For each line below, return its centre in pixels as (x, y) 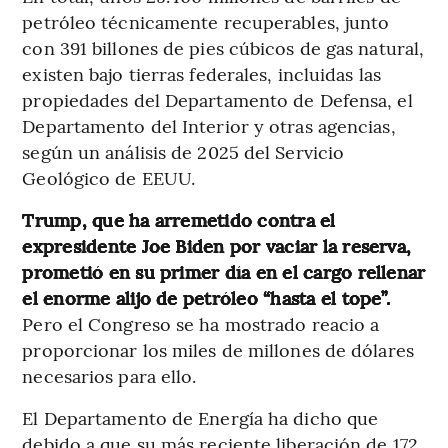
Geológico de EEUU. (109, 177)
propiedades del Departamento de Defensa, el (217, 99)
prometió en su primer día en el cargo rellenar (224, 271)
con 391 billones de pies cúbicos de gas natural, (223, 47)
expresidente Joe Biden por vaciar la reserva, (217, 245)
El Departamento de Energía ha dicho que (200, 417)
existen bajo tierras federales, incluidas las (201, 73)
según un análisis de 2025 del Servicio (183, 151)
